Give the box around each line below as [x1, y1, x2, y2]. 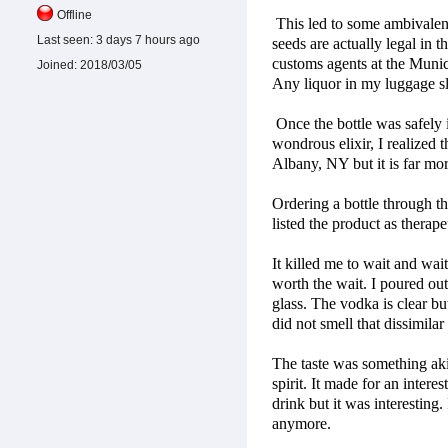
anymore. [272, 415, 331, 433]
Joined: [37, 58, 77, 73]
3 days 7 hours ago [93, 33, 200, 48]
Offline [57, 8, 92, 23]
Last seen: [37, 33, 93, 48]
